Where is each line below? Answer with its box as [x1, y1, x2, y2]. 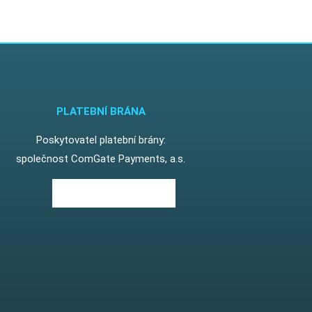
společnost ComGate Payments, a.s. [16, 152, 186, 165]
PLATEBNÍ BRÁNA [56, 104, 146, 118]
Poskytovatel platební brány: [36, 133, 166, 146]
